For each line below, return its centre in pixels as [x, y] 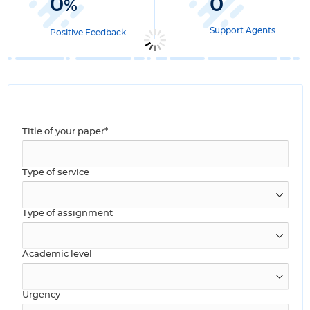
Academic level [57, 255]
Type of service [55, 173]
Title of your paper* [65, 132]
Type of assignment [67, 214]
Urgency [41, 295]
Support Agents [243, 31]
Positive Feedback [88, 33]
